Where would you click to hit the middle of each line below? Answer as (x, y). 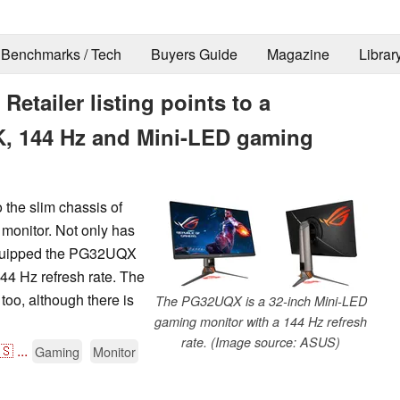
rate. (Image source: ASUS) (261, 342)
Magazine (298, 54)
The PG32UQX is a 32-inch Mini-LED (261, 300)
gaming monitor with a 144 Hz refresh (261, 321)
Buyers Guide (194, 54)
